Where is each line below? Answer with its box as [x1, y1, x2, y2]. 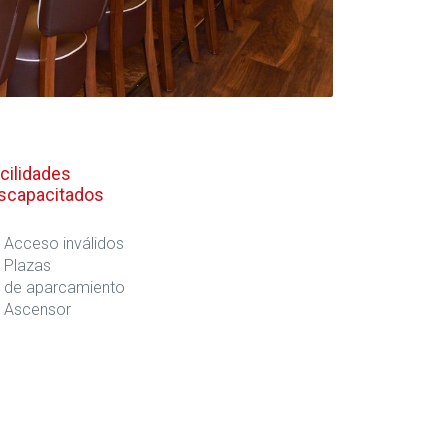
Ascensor [3, 299, 71, 319]
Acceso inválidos [3, 233, 124, 253]
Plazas [3, 255, 51, 275]
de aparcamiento [3, 277, 125, 297]
